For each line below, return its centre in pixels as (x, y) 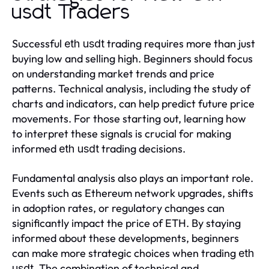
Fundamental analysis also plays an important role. (133, 178)
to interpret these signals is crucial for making (122, 134)
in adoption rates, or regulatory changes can (118, 208)
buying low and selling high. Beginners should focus (132, 59)
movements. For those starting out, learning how (129, 119)
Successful (38, 44)
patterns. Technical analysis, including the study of (131, 89)
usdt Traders (71, 13)
